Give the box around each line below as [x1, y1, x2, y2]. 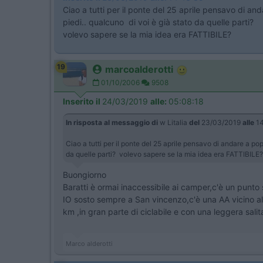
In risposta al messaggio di [66, 118, 158, 127]
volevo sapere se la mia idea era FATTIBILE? [63, 29, 231, 39]
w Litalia [158, 118, 189, 127]
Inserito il [63, 96, 102, 106]
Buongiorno [63, 170, 106, 180]
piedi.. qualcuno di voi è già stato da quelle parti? [63, 17, 256, 27]
